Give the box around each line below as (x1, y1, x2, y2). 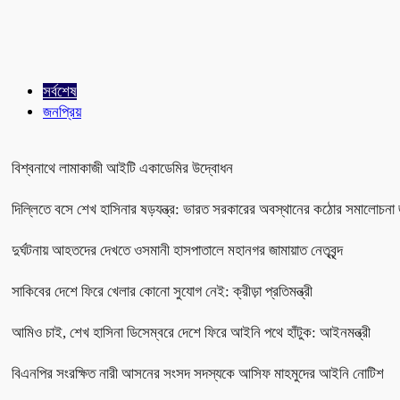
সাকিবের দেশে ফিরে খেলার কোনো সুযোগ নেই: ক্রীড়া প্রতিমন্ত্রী (12, 282, 312, 300)
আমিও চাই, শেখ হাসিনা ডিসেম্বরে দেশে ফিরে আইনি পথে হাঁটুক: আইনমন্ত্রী (12, 323, 371, 341)
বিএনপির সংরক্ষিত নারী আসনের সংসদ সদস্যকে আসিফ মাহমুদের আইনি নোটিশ (12, 364, 384, 382)
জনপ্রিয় (43, 103, 81, 121)
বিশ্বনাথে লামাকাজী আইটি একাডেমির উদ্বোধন (12, 159, 233, 177)
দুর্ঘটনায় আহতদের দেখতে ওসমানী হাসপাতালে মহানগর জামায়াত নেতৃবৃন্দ (12, 241, 343, 259)
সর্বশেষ (43, 82, 77, 100)
